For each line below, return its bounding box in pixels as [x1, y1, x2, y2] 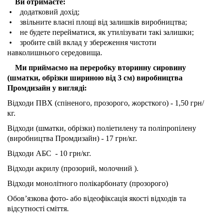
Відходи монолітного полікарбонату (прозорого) [7, 179, 168, 187]
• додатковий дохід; [7, 7, 79, 16]
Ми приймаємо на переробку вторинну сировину [7, 63, 186, 72]
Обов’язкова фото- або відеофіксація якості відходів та [7, 194, 186, 202]
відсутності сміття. [7, 204, 69, 213]
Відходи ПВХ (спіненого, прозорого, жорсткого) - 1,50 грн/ [7, 98, 204, 107]
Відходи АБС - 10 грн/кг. [7, 149, 91, 157]
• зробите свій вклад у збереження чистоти [7, 38, 156, 46]
